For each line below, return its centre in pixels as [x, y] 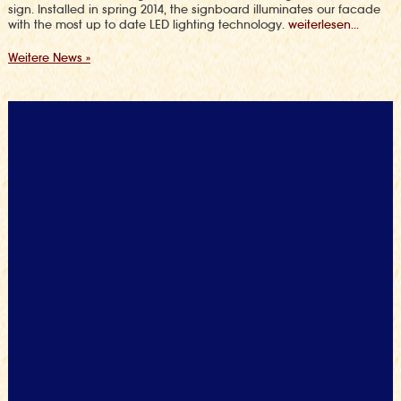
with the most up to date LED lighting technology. [148, 24]
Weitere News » [49, 57]
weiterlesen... [323, 24]
